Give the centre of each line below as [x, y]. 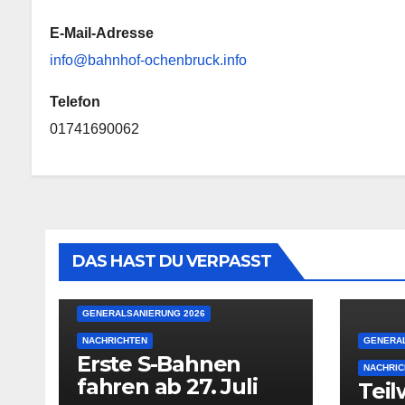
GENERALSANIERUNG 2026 [144, 313]
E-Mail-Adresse [102, 33]
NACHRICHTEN [115, 340]
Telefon [75, 101]
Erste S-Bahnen [159, 363]
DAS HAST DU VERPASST [172, 261]
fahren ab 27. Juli [167, 386]
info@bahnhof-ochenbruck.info [148, 60]
